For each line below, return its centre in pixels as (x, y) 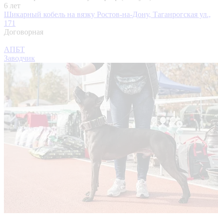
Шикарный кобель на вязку (50, 14)
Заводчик (19, 58)
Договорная (24, 32)
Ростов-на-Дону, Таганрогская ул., (154, 14)
